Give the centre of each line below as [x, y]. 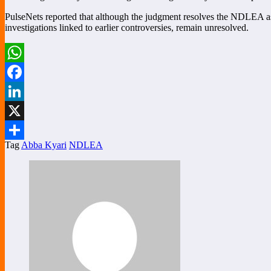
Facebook [24, 91]
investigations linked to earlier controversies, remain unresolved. [127, 28]
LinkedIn [22, 111]
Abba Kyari [44, 145]
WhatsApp [25, 72]
